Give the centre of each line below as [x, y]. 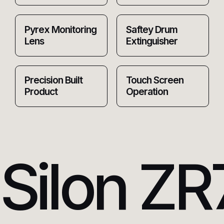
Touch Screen [155, 80]
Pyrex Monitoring [60, 29]
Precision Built [53, 80]
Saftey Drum [152, 29]
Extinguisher [152, 41]
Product [41, 92]
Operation [147, 92]
